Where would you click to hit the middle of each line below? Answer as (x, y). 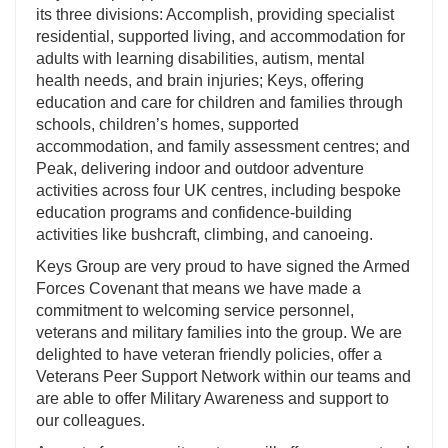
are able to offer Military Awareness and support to (212, 399)
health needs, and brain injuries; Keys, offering (200, 81)
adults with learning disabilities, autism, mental (200, 59)
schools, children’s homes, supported (167, 125)
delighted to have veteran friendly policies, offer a (209, 355)
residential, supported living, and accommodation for (220, 37)
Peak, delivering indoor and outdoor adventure (200, 169)
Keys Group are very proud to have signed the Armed (223, 267)
